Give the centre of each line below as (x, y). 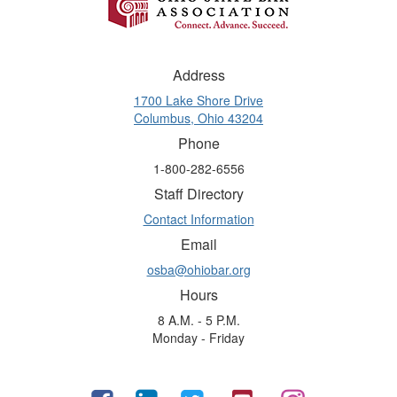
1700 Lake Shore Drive (198, 100)
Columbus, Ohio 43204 (198, 118)
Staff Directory (198, 194)
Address (198, 75)
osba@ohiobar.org (198, 269)
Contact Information (198, 219)
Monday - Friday (198, 338)
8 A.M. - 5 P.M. (198, 320)
